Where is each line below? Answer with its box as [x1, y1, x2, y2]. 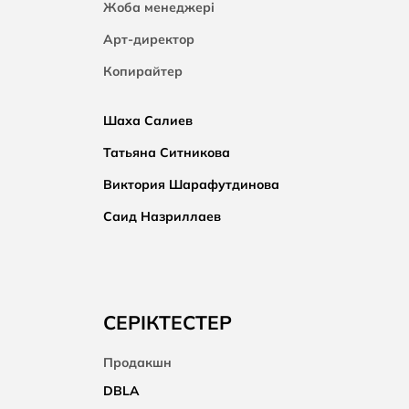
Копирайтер [103, 63, 183, 79]
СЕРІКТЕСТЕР [103, 310, 232, 334]
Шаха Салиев [103, 112, 193, 129]
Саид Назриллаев [103, 208, 221, 225]
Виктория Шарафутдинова [103, 176, 279, 193]
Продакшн [103, 354, 172, 371]
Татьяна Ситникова [103, 144, 230, 161]
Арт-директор [103, 31, 194, 47]
